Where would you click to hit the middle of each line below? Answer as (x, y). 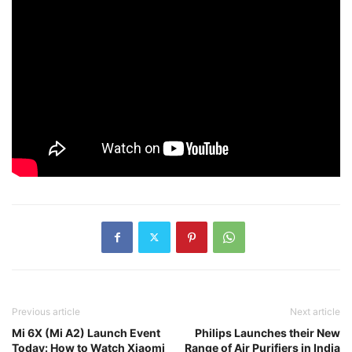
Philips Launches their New (268, 332)
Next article (315, 311)
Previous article (46, 311)
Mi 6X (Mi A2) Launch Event (86, 332)
